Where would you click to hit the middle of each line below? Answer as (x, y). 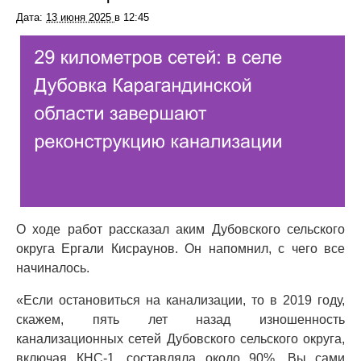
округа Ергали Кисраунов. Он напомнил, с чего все (180, 249)
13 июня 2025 (80, 17)
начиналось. (53, 268)
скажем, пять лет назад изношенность (180, 320)
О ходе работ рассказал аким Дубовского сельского (180, 230)
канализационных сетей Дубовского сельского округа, (180, 339)
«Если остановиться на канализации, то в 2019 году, (180, 301)
